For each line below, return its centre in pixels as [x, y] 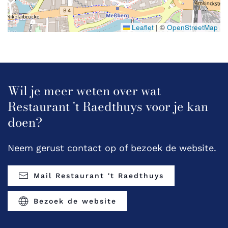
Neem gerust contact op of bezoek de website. [112, 148]
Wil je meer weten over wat [84, 91]
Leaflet [142, 27]
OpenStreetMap [192, 27]
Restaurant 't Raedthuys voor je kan [108, 107]
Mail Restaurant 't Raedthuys [99, 176]
